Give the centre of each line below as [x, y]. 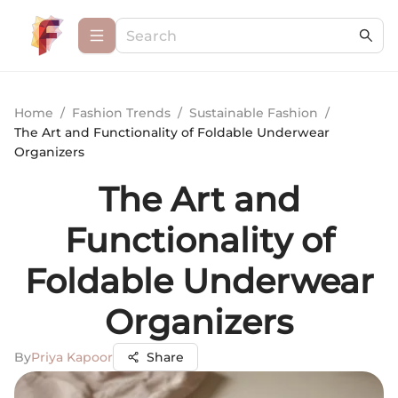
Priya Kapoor [72, 357]
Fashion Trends [121, 113]
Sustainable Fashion [254, 113]
